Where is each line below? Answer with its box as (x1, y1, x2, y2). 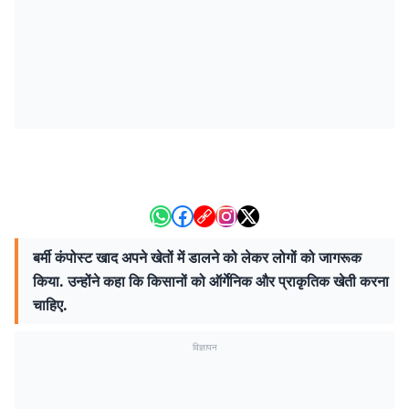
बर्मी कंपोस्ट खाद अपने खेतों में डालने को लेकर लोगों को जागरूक (33, 247, 362, 267)
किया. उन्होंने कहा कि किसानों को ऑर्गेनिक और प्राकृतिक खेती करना (33, 271, 389, 291)
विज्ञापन (192, 341, 217, 353)
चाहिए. (33, 295, 68, 315)
